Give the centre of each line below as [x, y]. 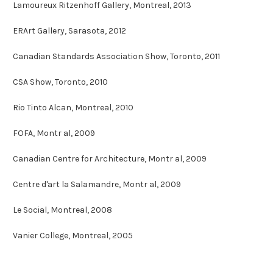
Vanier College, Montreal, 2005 [73, 235]
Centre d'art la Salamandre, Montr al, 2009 [97, 184]
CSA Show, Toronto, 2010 [60, 82]
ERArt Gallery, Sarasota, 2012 [69, 30]
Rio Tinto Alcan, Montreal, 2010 [73, 107]
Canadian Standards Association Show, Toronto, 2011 [116, 56]
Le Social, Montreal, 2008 [62, 210]
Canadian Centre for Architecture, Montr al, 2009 [110, 158]
